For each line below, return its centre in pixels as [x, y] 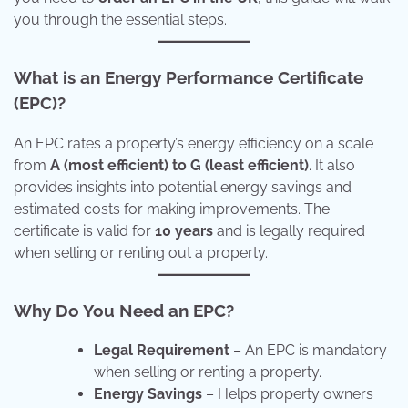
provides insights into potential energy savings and [183, 187]
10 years [184, 230]
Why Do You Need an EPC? [124, 310]
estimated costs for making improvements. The [172, 209]
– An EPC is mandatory [308, 351]
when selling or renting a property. [208, 372]
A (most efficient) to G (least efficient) [179, 165]
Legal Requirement [162, 351]
